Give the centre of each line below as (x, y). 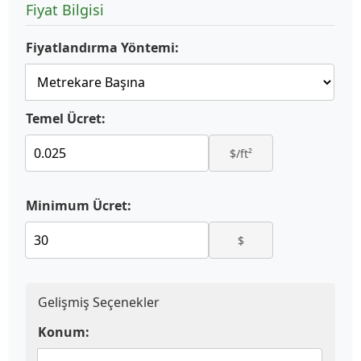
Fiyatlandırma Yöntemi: (102, 48)
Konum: (64, 332)
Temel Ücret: (66, 118)
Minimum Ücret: (79, 205)
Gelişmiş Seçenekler (99, 302)
